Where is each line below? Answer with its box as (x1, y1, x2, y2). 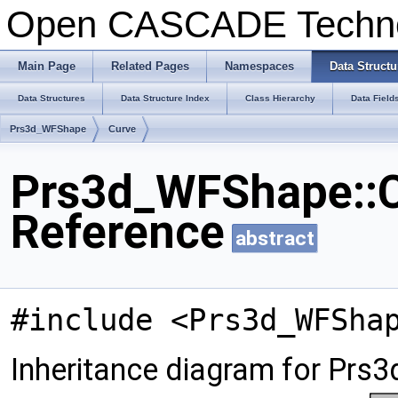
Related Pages (111, 60, 189, 73)
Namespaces (225, 60, 294, 73)
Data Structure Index (121, 93, 210, 103)
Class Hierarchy (245, 93, 315, 103)
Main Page (18, 60, 76, 73)
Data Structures (18, 93, 85, 103)
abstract (235, 226, 314, 251)
